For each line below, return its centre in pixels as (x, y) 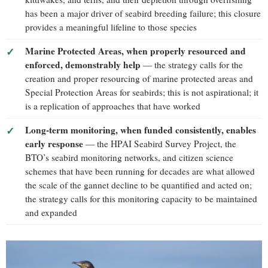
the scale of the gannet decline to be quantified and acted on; (138, 185)
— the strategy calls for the (192, 65)
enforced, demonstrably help (83, 65)
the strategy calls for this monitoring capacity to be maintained (141, 199)
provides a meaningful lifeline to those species (111, 27)
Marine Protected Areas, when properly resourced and (135, 51)
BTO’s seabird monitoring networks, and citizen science (129, 158)
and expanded (51, 213)
